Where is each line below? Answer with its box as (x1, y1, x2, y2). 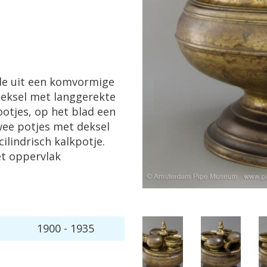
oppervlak (9, 149, 61, 163)
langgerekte (54, 89, 116, 104)
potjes (17, 119, 50, 133)
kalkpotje (54, 134, 103, 148)
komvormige (49, 74, 114, 89)
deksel (77, 119, 110, 133)
